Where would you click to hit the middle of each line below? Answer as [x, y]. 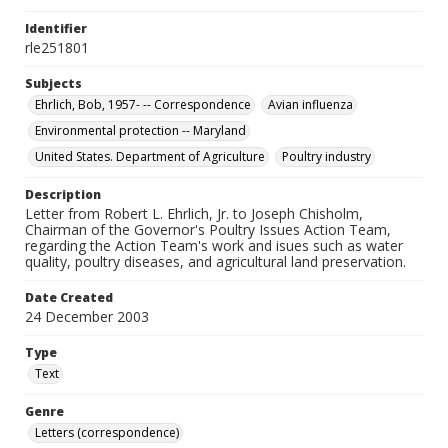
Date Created [69, 297]
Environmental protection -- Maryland [140, 130]
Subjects [53, 83]
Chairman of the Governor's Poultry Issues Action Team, [208, 229]
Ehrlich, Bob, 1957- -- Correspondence [143, 104]
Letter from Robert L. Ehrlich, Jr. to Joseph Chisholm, [194, 213]
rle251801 [57, 47]
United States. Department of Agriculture [150, 156]
